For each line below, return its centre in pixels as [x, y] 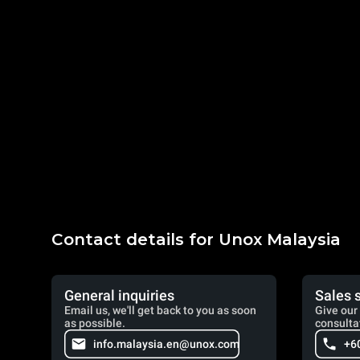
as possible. [95, 323]
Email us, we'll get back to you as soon [160, 310]
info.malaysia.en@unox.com [166, 344]
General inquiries [119, 295]
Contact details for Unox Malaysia [196, 239]
